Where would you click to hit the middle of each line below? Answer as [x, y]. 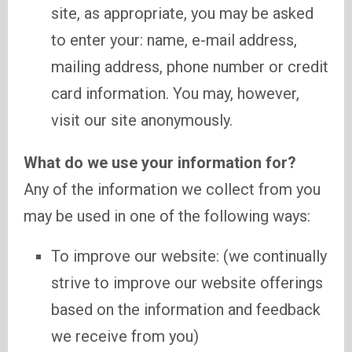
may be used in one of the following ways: [167, 216]
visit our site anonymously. [142, 120]
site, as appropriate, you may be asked [182, 13]
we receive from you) [125, 336]
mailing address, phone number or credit [190, 67]
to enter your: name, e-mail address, [174, 40]
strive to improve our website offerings [187, 283]
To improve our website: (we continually [189, 256]
